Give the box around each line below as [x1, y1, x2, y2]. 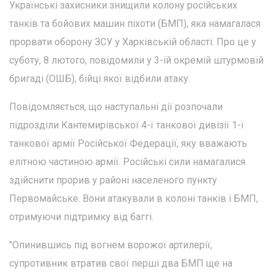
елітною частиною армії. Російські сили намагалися [9, 156, 245, 168]
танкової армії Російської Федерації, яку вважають [9, 138, 247, 150]
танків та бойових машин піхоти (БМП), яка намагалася [9, 18, 261, 30]
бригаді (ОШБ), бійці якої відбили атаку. [9, 73, 190, 85]
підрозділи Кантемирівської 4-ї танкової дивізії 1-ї [9, 119, 244, 131]
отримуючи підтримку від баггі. [9, 211, 154, 223]
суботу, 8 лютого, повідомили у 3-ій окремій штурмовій [9, 54, 264, 67]
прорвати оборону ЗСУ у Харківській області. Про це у [9, 36, 256, 48]
